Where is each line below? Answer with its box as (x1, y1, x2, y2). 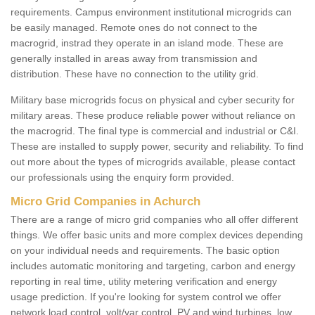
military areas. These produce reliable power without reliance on (11, 110, 295, 122)
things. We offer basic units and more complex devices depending (11, 229, 303, 241)
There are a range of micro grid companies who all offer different (11, 214, 298, 226)
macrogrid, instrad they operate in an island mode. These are (11, 37, 283, 49)
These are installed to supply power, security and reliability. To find (11, 141, 304, 153)
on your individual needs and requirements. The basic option (11, 245, 280, 257)
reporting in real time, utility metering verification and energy (11, 276, 277, 288)
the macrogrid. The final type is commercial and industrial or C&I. (11, 125, 299, 137)
